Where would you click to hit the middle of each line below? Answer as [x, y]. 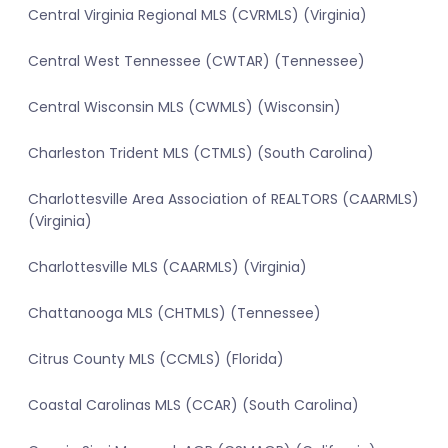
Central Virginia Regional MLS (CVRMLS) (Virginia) [197, 15]
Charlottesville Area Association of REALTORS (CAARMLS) [223, 199]
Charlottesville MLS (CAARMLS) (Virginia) [167, 267]
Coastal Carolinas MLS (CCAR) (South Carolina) [193, 405]
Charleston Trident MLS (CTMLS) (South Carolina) [201, 153]
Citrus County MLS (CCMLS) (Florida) [156, 359]
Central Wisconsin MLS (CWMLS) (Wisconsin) [184, 107]
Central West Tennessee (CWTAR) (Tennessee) [196, 61]
